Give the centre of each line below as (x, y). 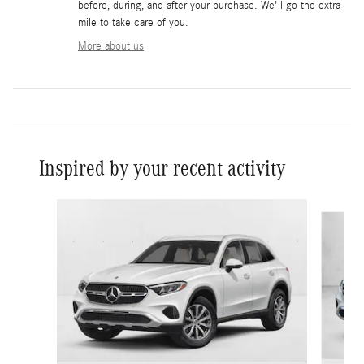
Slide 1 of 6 (45, 206)
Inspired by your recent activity (162, 168)
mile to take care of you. (133, 22)
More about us (111, 46)
